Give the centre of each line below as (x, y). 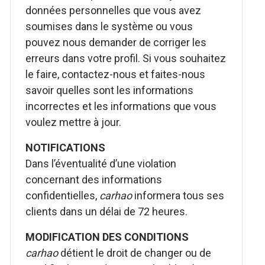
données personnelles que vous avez (114, 10)
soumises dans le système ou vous (109, 26)
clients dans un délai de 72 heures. (107, 211)
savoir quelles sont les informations (110, 90)
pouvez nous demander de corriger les (116, 42)
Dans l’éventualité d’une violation (101, 164)
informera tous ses (178, 195)
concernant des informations (94, 180)
